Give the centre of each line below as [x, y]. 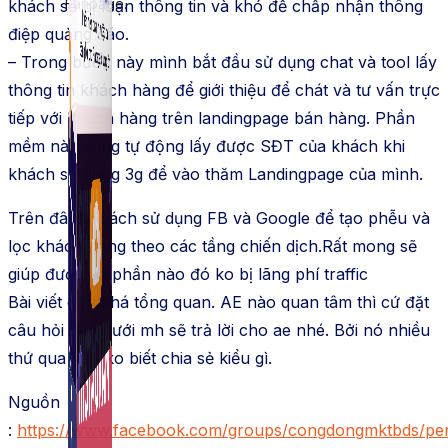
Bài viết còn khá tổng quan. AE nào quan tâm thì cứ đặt [218, 302]
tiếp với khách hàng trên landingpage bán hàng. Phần [211, 118]
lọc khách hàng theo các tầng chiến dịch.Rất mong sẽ [212, 246]
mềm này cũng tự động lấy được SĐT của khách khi [206, 146]
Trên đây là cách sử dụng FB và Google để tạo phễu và [219, 218]
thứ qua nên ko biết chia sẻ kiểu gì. [140, 358]
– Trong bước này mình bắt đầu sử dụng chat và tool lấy [222, 62]
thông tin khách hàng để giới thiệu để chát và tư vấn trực [224, 90]
